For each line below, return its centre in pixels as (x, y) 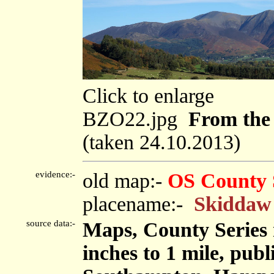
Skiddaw (233, 204)
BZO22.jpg (135, 119)
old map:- (125, 180)
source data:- (53, 223)
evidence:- (58, 174)
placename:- (138, 204)
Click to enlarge (148, 96)
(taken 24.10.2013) (167, 143)
